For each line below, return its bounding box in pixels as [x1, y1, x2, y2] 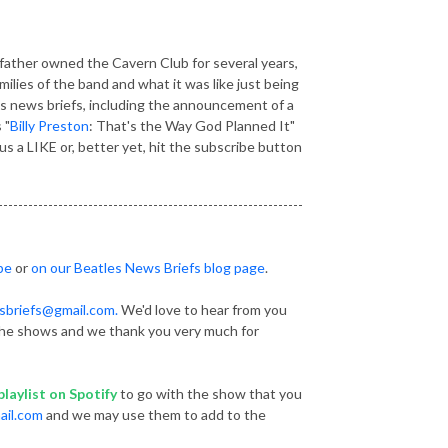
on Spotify [49, 384, 117, 402]
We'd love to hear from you [118, 300, 287, 318]
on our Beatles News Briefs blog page [31, 258, 265, 276]
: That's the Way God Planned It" [89, 116, 295, 134]
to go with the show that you [117, 384, 302, 402]
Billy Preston [10, 116, 89, 134]
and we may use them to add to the [43, 405, 266, 423]
